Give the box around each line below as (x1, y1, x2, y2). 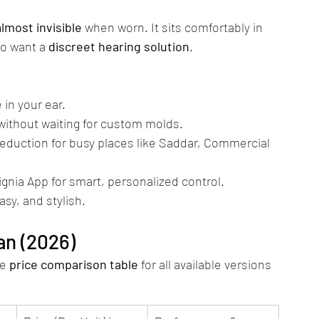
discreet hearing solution (48, 38, 189, 54)
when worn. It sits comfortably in (82, 19, 266, 35)
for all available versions (138, 256, 274, 272)
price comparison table (9, 256, 138, 272)
